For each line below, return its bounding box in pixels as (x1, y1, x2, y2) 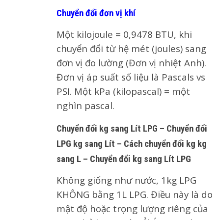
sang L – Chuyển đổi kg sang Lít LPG (56, 153, 191, 165)
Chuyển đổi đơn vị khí (56, 7, 136, 19)
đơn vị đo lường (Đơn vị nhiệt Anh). (56, 56, 206, 69)
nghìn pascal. (56, 99, 114, 111)
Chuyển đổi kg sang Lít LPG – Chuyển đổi (56, 123, 207, 134)
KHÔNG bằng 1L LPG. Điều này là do (56, 188, 213, 200)
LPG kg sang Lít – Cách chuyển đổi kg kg (56, 138, 207, 149)
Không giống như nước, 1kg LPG (56, 173, 196, 186)
